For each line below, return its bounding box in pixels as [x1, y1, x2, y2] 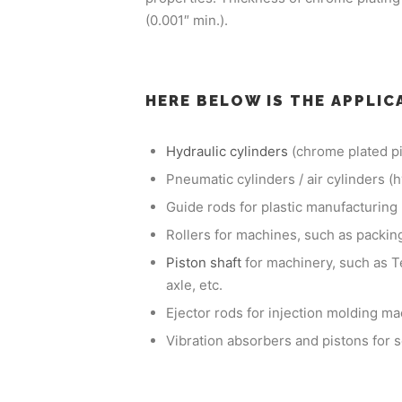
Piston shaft [165, 254, 241, 272]
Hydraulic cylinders [165, 143, 288, 161]
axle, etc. [165, 276, 223, 294]
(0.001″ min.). [145, 12, 228, 29]
